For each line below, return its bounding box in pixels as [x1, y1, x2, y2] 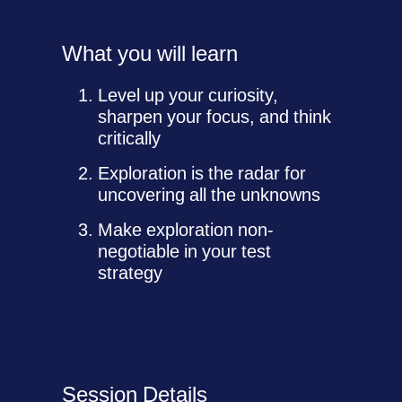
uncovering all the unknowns [98, 185, 321, 205]
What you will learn [62, 41, 239, 66]
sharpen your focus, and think [98, 107, 332, 127]
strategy [98, 263, 163, 283]
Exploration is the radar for [98, 163, 307, 183]
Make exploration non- [98, 220, 275, 240]
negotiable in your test [98, 241, 272, 261]
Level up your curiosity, [98, 85, 279, 105]
